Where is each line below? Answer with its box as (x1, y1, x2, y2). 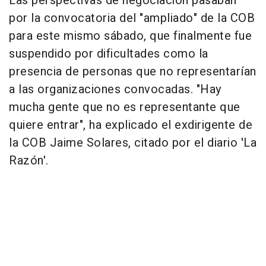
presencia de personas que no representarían (9, 63, 256, 81)
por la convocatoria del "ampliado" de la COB (9, 9, 255, 27)
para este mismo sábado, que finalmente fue (9, 27, 252, 45)
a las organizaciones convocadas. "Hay (9, 81, 221, 99)
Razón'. (9, 152, 49, 170)
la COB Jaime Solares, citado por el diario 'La (9, 134, 256, 152)
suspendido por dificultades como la (9, 45, 208, 63)
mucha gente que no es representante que (9, 99, 240, 116)
